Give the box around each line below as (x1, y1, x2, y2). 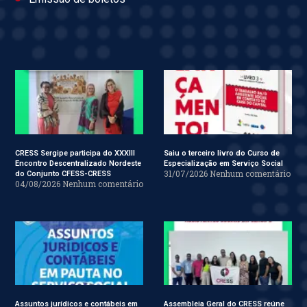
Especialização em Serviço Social (164, 158, 283, 168)
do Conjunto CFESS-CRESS (15, 169, 111, 178)
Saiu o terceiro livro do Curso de (164, 148, 280, 158)
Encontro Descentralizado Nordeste (15, 158, 141, 168)
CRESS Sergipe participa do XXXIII (15, 148, 135, 158)
